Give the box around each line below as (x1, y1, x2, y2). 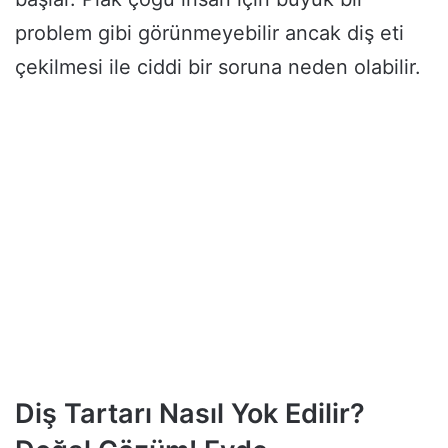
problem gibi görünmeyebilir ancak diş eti (15, 20, 404, 45)
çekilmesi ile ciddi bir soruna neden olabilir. (15, 54, 421, 79)
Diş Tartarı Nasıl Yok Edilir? (15, 396, 365, 430)
